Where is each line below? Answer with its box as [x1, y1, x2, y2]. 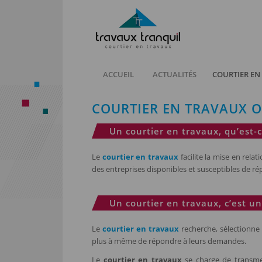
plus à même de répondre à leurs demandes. [92, 235, 246, 246]
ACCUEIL [103, 69, 134, 80]
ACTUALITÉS [153, 69, 196, 80]
